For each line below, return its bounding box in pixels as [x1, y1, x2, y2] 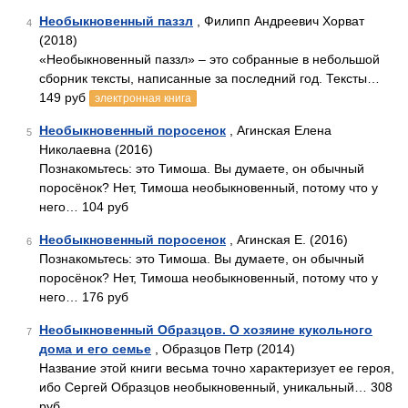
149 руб [39, 90, 89, 105]
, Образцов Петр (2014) [151, 342, 295, 356]
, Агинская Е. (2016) [226, 232, 348, 247]
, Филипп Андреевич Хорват [193, 14, 364, 28]
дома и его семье [39, 342, 151, 356]
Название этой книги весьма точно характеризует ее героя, [39, 361, 394, 375]
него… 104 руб [39, 199, 128, 214]
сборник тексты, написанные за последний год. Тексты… [39, 71, 380, 86]
